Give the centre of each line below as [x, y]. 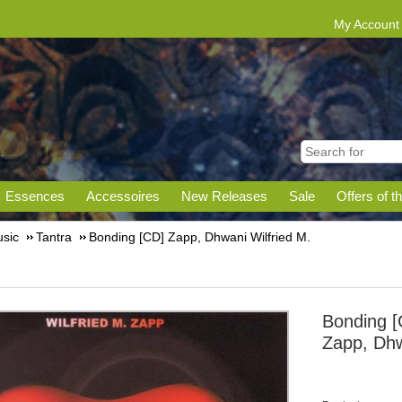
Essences [35, 196]
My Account [367, 24]
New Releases [224, 196]
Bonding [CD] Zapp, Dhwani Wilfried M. [200, 237]
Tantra [54, 237]
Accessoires [123, 196]
